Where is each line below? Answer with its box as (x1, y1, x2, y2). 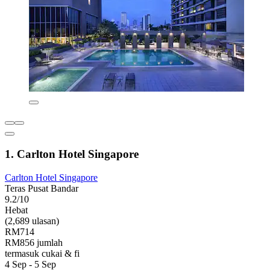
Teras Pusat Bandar (5, 183, 78, 193)
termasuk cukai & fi (5, 248, 80, 259)
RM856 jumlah (5, 237, 63, 248)
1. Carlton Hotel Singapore (5, 148, 139, 161)
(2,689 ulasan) (5, 215, 59, 226)
